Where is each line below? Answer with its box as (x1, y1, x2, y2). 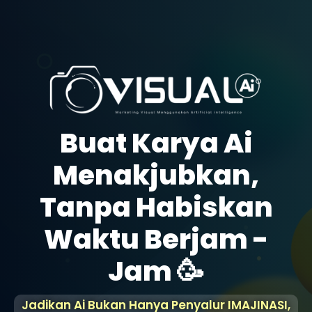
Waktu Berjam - (44, 220, 268, 259)
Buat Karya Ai (59, 124, 253, 163)
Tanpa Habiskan (39, 188, 273, 227)
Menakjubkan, (53, 156, 259, 195)
